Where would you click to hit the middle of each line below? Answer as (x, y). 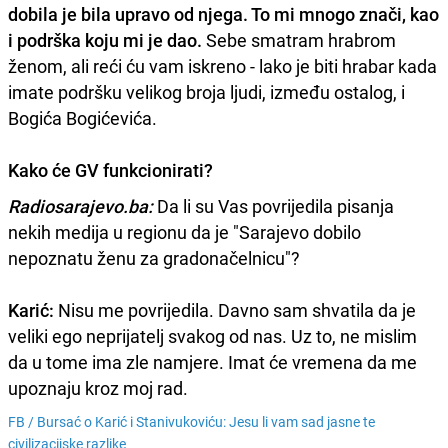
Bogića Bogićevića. (82, 118)
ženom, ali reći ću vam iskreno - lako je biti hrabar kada (222, 66)
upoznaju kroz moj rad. (98, 388)
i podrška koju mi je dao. (105, 40)
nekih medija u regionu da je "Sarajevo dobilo (184, 232)
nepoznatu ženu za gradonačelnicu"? (154, 258)
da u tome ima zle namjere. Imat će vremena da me (212, 362)
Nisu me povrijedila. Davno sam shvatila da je (235, 310)
